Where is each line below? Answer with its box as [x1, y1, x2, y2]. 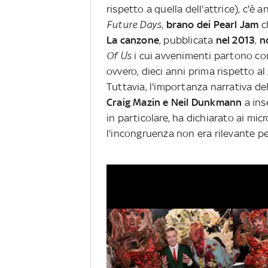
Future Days [106, 18, 162, 31]
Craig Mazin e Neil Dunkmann [106, 96, 242, 108]
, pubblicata [159, 33, 214, 46]
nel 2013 [213, 33, 255, 46]
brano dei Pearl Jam [166, 18, 261, 31]
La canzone [106, 33, 159, 46]
